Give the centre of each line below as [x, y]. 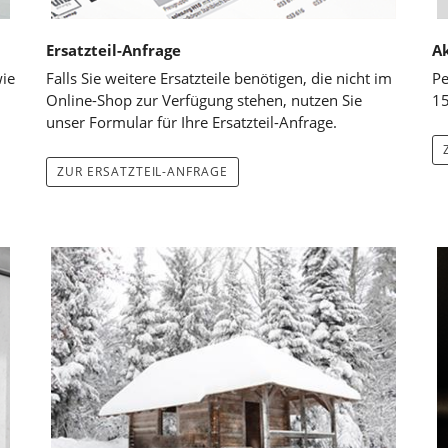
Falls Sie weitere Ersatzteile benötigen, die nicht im [218, 77]
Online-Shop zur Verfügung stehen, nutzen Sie [203, 99]
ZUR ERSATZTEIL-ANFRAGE [142, 171]
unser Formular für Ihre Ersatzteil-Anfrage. [191, 121]
